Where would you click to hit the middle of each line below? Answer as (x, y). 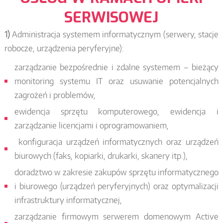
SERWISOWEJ (111, 17)
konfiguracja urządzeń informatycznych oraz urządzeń (116, 142)
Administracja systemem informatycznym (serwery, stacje (114, 34)
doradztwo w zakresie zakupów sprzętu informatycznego (116, 172)
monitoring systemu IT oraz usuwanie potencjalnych (116, 81)
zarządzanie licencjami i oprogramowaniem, (91, 125)
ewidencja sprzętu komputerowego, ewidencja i (116, 111)
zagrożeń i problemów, (55, 95)
